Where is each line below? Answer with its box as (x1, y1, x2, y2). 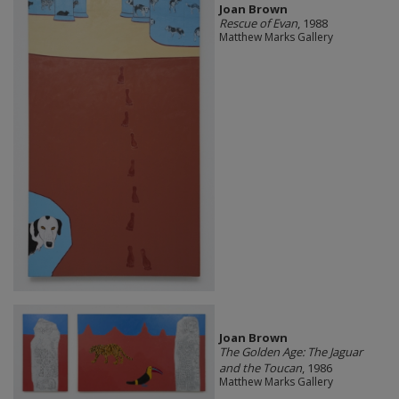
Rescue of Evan (218, 15, 297, 32)
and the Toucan (218, 359, 302, 376)
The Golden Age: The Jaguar (218, 343, 362, 360)
